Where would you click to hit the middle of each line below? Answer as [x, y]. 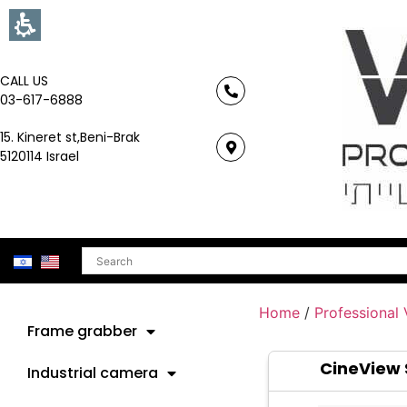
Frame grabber [82, 331]
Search [106, 254]
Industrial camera [93, 373]
